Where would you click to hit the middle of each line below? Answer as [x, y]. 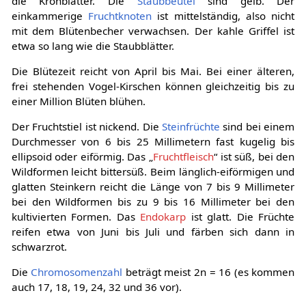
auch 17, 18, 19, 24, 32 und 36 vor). [96, 287]
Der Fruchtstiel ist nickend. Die [86, 127]
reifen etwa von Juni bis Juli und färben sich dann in [153, 232]
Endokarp [163, 217]
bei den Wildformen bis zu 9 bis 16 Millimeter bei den [153, 202]
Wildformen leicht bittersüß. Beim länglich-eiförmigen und [153, 172]
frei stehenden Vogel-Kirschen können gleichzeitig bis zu [153, 86]
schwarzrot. [39, 247]
